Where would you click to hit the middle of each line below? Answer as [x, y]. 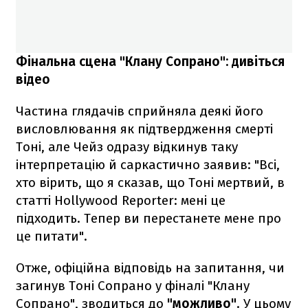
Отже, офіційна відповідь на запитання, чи [150, 267]
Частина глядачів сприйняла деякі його [140, 111]
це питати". [52, 236]
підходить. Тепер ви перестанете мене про [148, 218]
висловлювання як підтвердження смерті [144, 129]
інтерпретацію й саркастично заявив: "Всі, [148, 164]
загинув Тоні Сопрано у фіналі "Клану [133, 285]
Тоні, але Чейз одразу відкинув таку [127, 146]
